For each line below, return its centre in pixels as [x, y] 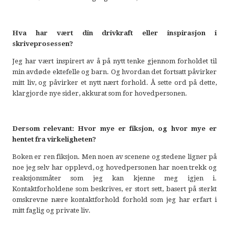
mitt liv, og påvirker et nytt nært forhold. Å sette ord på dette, [114, 83]
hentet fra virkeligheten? [54, 139]
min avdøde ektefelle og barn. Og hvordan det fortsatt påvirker [114, 72]
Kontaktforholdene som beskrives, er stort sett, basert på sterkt [114, 189]
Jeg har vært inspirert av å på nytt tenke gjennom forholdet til [114, 61]
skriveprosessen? [42, 43]
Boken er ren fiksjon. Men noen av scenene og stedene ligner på [114, 157]
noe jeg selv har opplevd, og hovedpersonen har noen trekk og [114, 168]
